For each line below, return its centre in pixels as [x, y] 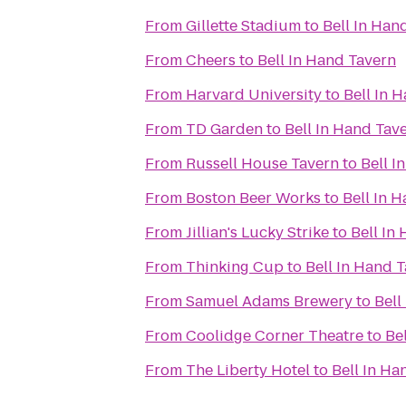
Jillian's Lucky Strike [257, 232]
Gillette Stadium [243, 26]
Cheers [211, 60]
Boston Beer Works [253, 198]
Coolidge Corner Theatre [275, 336]
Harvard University [254, 95]
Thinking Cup [235, 267]
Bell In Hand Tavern [327, 60]
